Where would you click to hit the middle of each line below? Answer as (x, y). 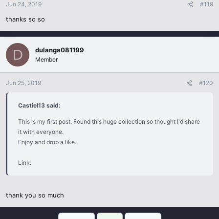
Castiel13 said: (39, 106)
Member (46, 60)
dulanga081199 (60, 50)
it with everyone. (41, 132)
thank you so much (35, 195)
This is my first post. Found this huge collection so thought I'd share (109, 122)
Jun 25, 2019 (23, 83)
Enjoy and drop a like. (47, 142)
